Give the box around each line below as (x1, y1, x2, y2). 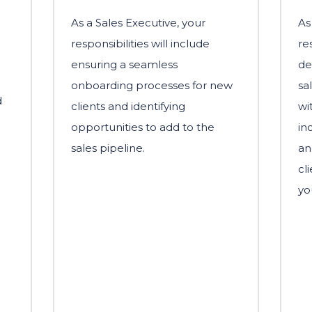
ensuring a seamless (71, 57, 178, 71)
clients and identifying (71, 99, 185, 113)
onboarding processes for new (71, 78, 233, 92)
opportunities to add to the (71, 120, 214, 134)
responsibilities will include (71, 36, 210, 50)
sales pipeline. (71, 141, 145, 155)
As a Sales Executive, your (71, 15, 205, 29)
